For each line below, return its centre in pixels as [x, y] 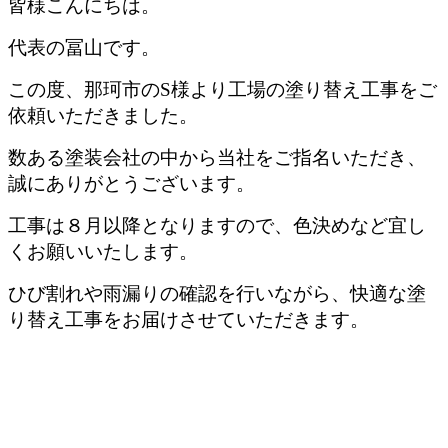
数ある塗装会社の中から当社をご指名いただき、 [217, 157]
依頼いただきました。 [103, 115]
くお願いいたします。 [103, 251]
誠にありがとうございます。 [131, 183]
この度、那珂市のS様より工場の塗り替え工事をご [222, 89]
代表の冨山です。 [84, 47]
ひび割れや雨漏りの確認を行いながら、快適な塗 [217, 293]
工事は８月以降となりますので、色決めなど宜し [217, 225]
